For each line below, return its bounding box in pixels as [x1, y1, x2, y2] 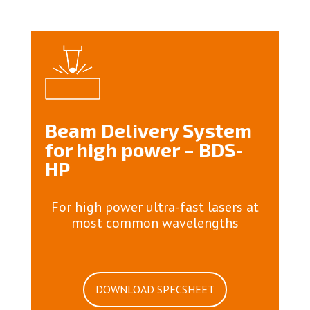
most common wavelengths [71, 214, 239, 232]
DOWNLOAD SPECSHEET [95, 282, 215, 297]
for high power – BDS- [44, 138, 244, 162]
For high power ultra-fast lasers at [51, 198, 259, 217]
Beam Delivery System [44, 118, 252, 143]
